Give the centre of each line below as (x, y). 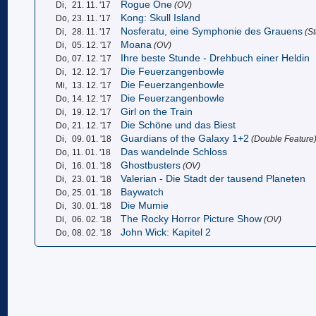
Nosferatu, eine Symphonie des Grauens (212, 31)
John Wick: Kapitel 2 (166, 232)
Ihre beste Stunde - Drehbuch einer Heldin (215, 58)
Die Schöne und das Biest (178, 125)
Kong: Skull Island (161, 18)
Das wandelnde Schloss (174, 152)
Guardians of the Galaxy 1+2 (185, 138)
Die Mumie (145, 205)
